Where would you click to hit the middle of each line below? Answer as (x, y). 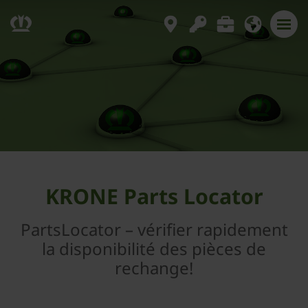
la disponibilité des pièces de (154, 249)
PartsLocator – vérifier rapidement (154, 229)
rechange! (154, 268)
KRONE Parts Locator (154, 196)
